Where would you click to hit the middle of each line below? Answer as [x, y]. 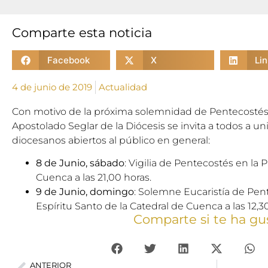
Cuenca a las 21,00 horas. [94, 178]
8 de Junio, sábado [80, 163]
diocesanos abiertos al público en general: [111, 140]
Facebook [68, 60]
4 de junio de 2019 [52, 87]
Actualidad [123, 87]
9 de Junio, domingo [85, 192]
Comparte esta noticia [82, 33]
